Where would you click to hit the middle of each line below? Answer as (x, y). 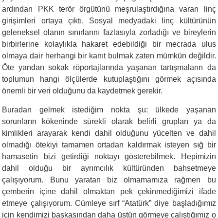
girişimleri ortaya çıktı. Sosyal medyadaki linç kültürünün (109, 20)
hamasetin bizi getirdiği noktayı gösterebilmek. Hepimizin (109, 156)
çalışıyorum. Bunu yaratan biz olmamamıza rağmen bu (109, 180)
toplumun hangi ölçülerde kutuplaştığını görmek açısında (109, 79)
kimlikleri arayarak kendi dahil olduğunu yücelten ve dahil (109, 133)
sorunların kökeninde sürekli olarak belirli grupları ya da (109, 121)
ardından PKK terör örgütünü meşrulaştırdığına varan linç (109, 9)
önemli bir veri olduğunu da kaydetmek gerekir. (82, 91)
